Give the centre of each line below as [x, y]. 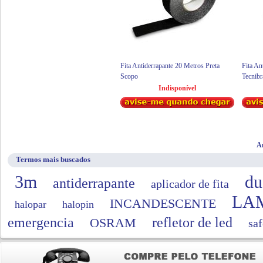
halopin [78, 204]
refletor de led [192, 222]
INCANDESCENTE [163, 203]
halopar [30, 204]
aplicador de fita [190, 184]
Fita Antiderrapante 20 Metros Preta [170, 66]
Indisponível [177, 88]
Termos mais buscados [53, 159]
